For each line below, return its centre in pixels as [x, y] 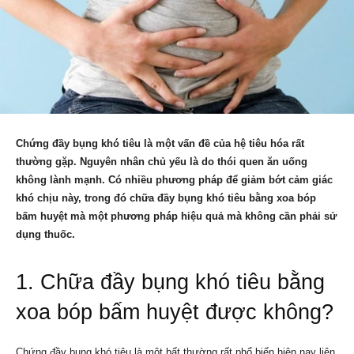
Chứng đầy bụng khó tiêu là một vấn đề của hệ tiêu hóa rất [160, 144]
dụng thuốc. [45, 235]
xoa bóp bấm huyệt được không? [175, 313]
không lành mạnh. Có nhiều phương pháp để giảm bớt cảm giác [174, 180]
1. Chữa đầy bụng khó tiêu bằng [170, 282]
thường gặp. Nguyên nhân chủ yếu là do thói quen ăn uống [162, 162]
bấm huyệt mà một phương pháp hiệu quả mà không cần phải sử [176, 217]
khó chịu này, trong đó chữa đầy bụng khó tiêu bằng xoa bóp [166, 198]
